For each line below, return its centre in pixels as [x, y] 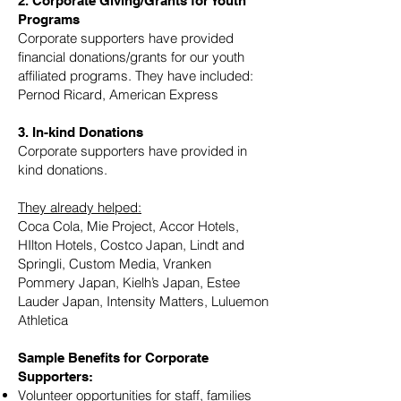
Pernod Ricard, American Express [118, 94]
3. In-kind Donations [81, 132]
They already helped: [80, 207]
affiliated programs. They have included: [137, 76]
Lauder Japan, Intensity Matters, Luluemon [143, 301]
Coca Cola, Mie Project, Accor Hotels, [128, 226]
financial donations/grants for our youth [131, 57]
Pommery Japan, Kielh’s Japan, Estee [129, 282]
